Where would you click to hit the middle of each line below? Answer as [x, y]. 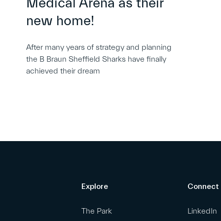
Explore [95, 187]
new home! [60, 21]
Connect [203, 187]
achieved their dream [63, 71]
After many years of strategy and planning [99, 48]
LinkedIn [202, 211]
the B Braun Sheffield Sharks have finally [96, 59]
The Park [97, 211]
